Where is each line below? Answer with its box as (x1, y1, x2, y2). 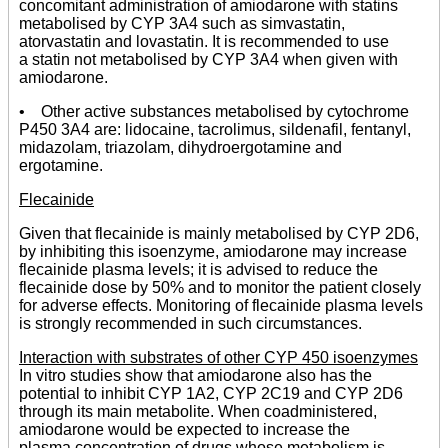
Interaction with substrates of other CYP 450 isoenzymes (19, 349, 418, 366)
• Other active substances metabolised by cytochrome (19, 103, 409, 120)
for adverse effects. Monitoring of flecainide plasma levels (19, 297, 423, 314)
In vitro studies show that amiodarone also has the (19, 367, 372, 384)
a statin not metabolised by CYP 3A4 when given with (19, 51, 398, 68)
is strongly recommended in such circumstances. (19, 315, 362, 332)
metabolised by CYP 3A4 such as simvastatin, (19, 15, 345, 32)
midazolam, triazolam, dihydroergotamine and (19, 139, 342, 156)
